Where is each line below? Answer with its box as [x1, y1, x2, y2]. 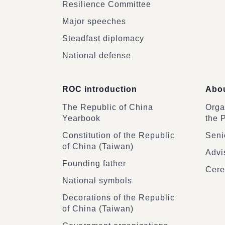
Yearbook [62, 114, 100, 123]
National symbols [62, 176, 132, 185]
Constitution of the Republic [62, 131, 175, 140]
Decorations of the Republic [62, 193, 175, 202]
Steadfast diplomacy [62, 34, 144, 43]
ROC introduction [62, 85, 137, 93]
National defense [62, 51, 131, 60]
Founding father [62, 159, 126, 168]
